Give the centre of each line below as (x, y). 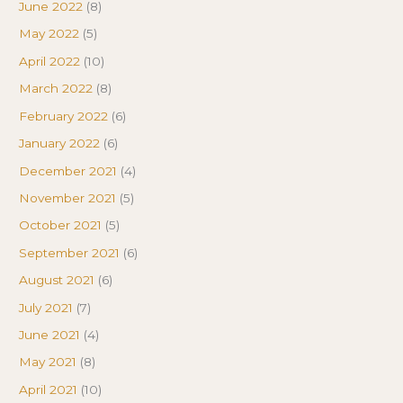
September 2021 (70, 252)
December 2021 (68, 170)
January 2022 (60, 143)
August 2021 (57, 280)
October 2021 (61, 225)
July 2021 (46, 307)
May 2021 (48, 362)
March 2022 (56, 89)
